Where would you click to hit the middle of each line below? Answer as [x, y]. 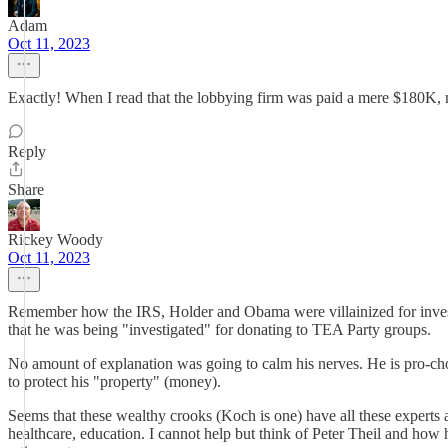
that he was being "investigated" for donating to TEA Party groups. [219, 329]
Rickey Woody [55, 239]
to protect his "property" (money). [114, 381]
